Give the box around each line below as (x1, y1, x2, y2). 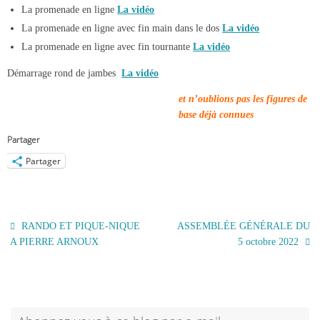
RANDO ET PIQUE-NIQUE (19, 220, 141, 231)
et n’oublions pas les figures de (179, 93, 307, 104)
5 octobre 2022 (237, 236, 301, 247)
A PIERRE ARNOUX (10, 236, 99, 247)
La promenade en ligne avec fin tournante (21, 41, 194, 52)
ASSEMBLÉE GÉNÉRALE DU (176, 220, 310, 231)
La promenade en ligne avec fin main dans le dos (21, 22, 223, 34)
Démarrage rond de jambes (7, 68, 121, 79)
